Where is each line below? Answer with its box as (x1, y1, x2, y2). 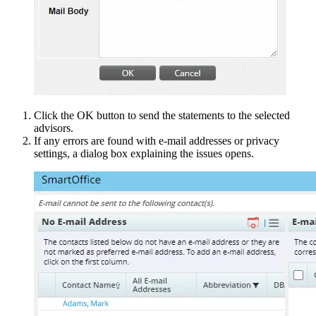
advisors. (34, 122, 73, 134)
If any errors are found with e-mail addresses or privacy (34, 135, 279, 147)
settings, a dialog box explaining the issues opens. (34, 147, 254, 159)
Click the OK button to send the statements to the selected (34, 109, 290, 121)
